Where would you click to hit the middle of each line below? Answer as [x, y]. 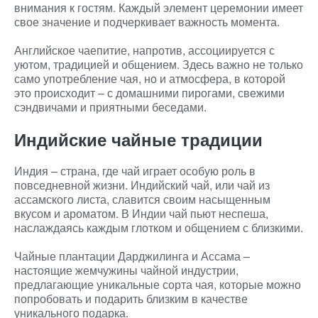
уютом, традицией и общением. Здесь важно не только [159, 64]
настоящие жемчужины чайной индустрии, [126, 270]
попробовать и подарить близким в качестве [131, 298]
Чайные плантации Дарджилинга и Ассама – [132, 256]
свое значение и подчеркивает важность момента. [147, 22]
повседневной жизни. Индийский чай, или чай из [142, 185]
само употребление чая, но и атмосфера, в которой [150, 78]
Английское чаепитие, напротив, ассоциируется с [144, 50]
